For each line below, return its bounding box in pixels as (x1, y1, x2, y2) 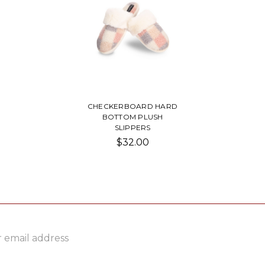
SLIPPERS (114, 122, 151, 132)
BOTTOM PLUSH (102, 112, 163, 121)
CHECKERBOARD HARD (87, 101, 178, 111)
